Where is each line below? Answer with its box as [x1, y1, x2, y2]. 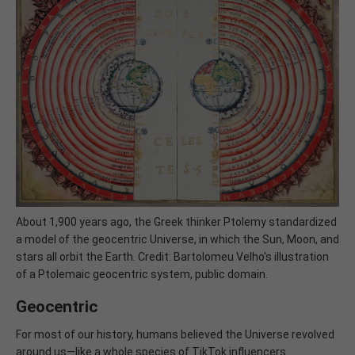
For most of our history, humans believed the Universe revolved [16, 327, 334, 341]
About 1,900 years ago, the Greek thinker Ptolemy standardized [16, 215, 337, 228]
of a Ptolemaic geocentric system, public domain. [16, 267, 268, 281]
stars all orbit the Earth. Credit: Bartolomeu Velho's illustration [16, 250, 329, 263]
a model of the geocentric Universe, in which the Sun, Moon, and [16, 232, 339, 246]
